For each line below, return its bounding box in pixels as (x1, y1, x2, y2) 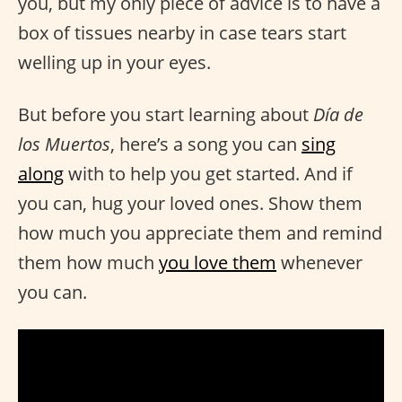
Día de (313, 102, 363, 127)
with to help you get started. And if (64, 162, 353, 186)
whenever (276, 250, 363, 275)
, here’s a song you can (110, 132, 301, 156)
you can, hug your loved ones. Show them (18, 191, 363, 215)
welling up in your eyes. (18, 50, 211, 74)
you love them (159, 250, 276, 275)
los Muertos (18, 132, 110, 156)
